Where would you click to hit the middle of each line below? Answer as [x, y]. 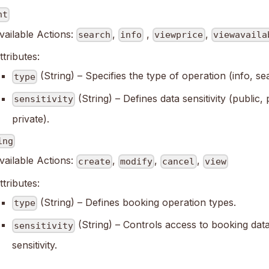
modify [137, 161]
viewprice [179, 35]
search [94, 35]
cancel [179, 161]
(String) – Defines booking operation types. [136, 202]
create [94, 161]
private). [30, 119]
